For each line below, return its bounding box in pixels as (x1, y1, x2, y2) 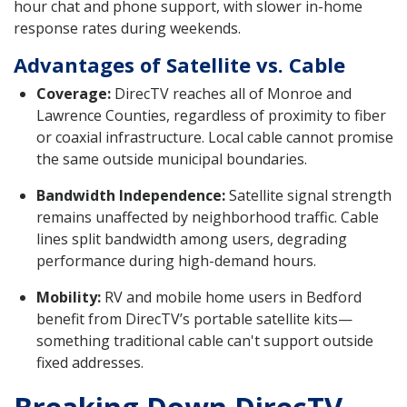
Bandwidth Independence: (36, 185, 225, 206)
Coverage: (36, 84, 111, 104)
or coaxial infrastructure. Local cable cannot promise (36, 127, 393, 148)
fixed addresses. (36, 352, 144, 373)
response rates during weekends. (14, 18, 241, 39)
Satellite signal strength (225, 185, 392, 206)
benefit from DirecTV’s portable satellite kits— (36, 309, 352, 330)
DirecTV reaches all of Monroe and (111, 84, 352, 104)
